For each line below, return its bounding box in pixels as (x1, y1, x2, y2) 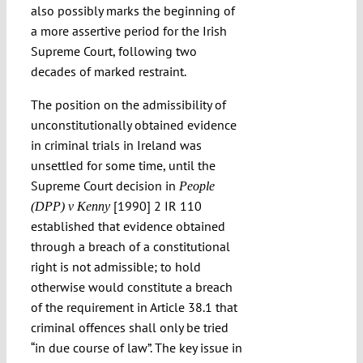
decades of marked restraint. (30, 63, 186, 80)
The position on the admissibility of (30, 96, 226, 113)
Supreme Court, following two (30, 43, 197, 60)
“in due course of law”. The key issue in (30, 340, 242, 357)
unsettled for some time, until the (30, 157, 216, 174)
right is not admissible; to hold (30, 258, 201, 275)
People (178, 179, 215, 194)
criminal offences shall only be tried (30, 319, 228, 336)
